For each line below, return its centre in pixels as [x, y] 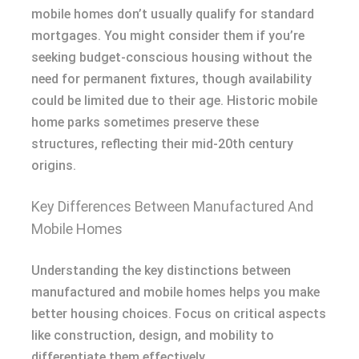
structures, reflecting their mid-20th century [162, 144]
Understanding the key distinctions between [161, 271]
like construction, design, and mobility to [153, 336]
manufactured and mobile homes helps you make [175, 292]
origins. [54, 166]
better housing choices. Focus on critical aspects [179, 314]
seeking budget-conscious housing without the [171, 58]
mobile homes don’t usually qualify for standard [173, 14]
